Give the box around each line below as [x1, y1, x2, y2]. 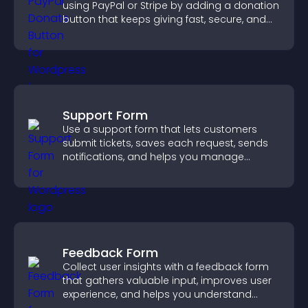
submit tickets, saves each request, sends [63, 136, 268, 150]
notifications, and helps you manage [63, 150, 244, 164]
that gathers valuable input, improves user [63, 274, 272, 287]
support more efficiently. [63, 164, 181, 177]
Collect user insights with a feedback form [63, 260, 269, 274]
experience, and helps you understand [63, 287, 252, 301]
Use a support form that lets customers [63, 122, 257, 136]
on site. [63, 26, 98, 40]
